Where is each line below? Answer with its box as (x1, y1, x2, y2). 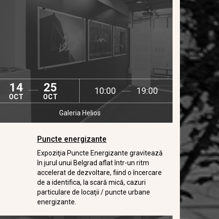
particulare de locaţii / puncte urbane (37, 188, 150, 196)
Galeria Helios (59, 109, 101, 117)
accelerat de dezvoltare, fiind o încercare (37, 169, 162, 176)
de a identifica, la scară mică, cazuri (37, 178, 146, 186)
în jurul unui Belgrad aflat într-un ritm (37, 159, 149, 167)
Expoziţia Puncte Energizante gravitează (37, 149, 163, 157)
